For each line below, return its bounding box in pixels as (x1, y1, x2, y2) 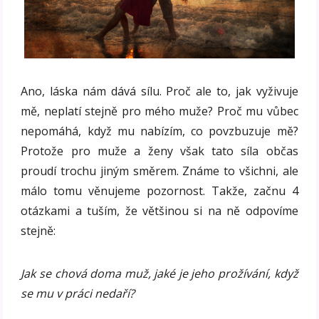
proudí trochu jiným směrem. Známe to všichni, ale (21, 162, 298, 179)
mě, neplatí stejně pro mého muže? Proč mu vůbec (21, 103, 298, 119)
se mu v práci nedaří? (21, 285, 135, 301)
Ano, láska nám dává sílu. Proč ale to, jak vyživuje (21, 83, 298, 99)
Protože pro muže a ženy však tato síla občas (21, 142, 298, 159)
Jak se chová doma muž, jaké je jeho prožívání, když (21, 265, 298, 281)
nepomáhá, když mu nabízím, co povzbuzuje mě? (21, 122, 298, 139)
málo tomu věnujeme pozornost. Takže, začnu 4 (21, 182, 298, 199)
